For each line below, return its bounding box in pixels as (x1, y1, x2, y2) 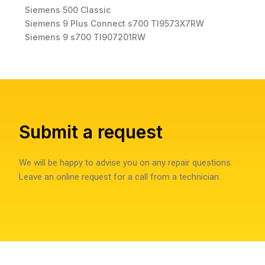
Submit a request (19, 121, 163, 143)
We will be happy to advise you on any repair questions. (19, 157, 232, 169)
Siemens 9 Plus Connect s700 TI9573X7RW (25, 18, 206, 29)
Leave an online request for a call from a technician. (19, 172, 221, 183)
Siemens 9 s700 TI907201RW (25, 32, 148, 43)
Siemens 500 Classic (25, 5, 113, 15)
